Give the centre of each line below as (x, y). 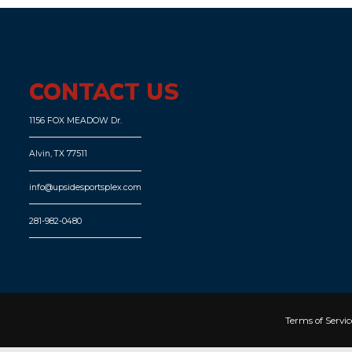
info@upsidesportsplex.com (86, 187)
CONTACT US (104, 92)
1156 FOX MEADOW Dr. (76, 120)
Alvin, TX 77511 (59, 154)
